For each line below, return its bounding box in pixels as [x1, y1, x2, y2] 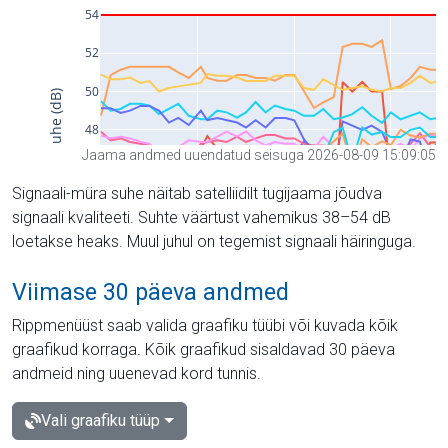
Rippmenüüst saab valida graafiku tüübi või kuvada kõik [12, 315, 398, 335]
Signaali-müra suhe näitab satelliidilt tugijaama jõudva [12, 183, 382, 203]
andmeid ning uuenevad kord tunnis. [12, 363, 261, 383]
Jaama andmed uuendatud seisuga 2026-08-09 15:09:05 [82, 146, 436, 163]
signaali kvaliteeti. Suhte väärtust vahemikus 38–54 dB [12, 207, 391, 227]
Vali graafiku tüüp [41, 410, 160, 430]
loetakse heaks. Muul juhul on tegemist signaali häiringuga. [12, 231, 416, 251]
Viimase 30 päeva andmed [12, 277, 289, 306]
